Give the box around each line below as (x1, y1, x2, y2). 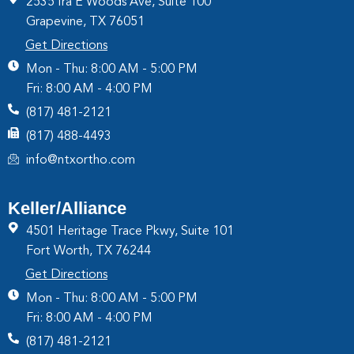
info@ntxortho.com (25, 153, 135, 167)
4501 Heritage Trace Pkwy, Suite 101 (25, 224, 234, 238)
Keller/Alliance (8, 198, 126, 218)
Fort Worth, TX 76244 (25, 244, 151, 258)
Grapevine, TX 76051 (25, 15, 145, 28)
